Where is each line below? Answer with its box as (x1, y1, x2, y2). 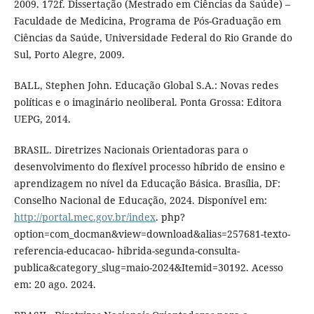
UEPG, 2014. (13, 111, 71, 125)
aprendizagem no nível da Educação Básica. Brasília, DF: (13, 176, 280, 190)
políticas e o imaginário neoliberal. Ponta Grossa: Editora (13, 95, 282, 109)
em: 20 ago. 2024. (13, 277, 96, 291)
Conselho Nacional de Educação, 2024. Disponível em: (13, 193, 267, 207)
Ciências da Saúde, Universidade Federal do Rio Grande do (13, 30, 292, 44)
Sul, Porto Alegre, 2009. (13, 47, 125, 61)
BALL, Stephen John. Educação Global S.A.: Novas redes (13, 78, 278, 92)
